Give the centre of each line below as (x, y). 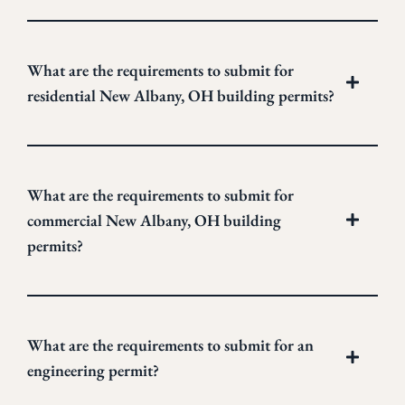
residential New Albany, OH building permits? (181, 96)
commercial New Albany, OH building (154, 221)
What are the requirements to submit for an (170, 345)
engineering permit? (93, 371)
